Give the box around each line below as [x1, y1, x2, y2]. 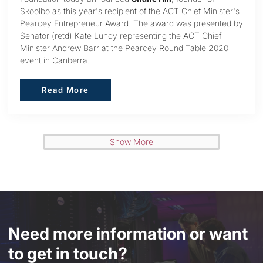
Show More [110, 136, 153, 147]
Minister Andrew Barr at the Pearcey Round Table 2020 [20, 42, 228, 53]
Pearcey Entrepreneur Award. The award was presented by [20, 18, 243, 28]
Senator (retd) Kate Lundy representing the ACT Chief [20, 30, 221, 41]
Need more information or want [8, 223, 248, 244]
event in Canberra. [20, 55, 90, 65]
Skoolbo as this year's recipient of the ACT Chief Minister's [20, 5, 240, 16]
